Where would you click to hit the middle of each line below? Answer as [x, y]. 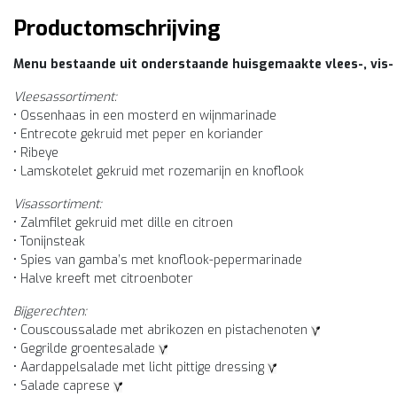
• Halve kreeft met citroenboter [103, 279]
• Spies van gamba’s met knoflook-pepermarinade [158, 260]
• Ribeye [36, 153]
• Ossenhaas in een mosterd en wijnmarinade [145, 116]
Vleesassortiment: [65, 97]
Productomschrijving [117, 28]
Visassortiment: [58, 204]
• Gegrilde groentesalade [86, 349]
